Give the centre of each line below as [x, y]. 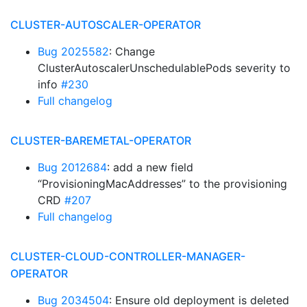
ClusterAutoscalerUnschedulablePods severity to [164, 68]
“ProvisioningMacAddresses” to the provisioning [162, 184]
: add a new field [150, 167]
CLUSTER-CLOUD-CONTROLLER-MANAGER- [128, 256]
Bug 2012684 [72, 167]
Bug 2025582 [73, 51]
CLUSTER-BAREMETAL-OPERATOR [101, 140]
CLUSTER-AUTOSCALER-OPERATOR [106, 25]
